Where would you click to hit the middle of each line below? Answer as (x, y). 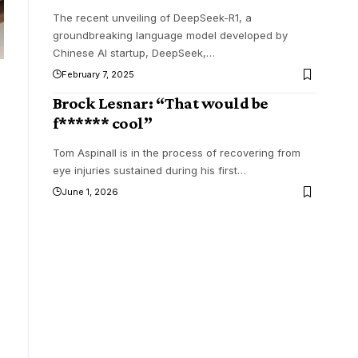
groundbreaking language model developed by (170, 36)
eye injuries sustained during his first (145, 171)
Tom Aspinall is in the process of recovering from (176, 153)
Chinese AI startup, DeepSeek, (129, 53)
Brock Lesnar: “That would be (160, 103)
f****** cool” (102, 123)
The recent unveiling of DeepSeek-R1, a (152, 18)
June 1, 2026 (89, 192)
